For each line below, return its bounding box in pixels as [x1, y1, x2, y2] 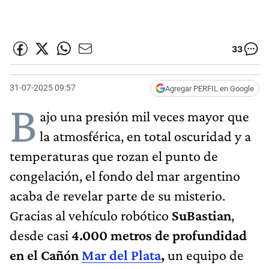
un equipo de [168, 246, 244, 263]
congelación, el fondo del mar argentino [10, 167, 240, 184]
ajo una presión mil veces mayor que [40, 107, 249, 124]
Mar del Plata [82, 246, 161, 263]
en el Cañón [10, 246, 82, 263]
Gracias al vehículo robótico [10, 207, 172, 223]
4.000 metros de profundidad [71, 226, 247, 243]
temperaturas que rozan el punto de [10, 147, 218, 164]
